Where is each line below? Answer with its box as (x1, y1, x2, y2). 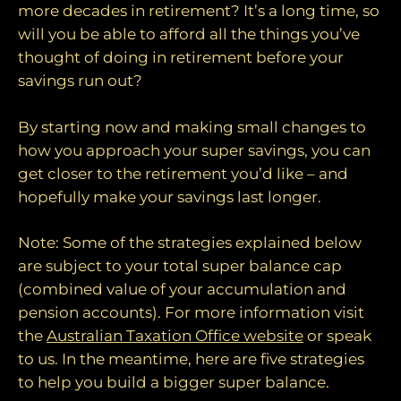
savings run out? (18, 72, 142, 90)
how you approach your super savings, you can (18, 141, 371, 159)
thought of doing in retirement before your (18, 48, 344, 66)
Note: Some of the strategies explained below (18, 234, 362, 252)
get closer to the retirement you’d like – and (18, 164, 348, 183)
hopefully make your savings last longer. (18, 187, 321, 206)
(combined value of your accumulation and (18, 280, 346, 298)
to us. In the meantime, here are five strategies (18, 350, 364, 368)
